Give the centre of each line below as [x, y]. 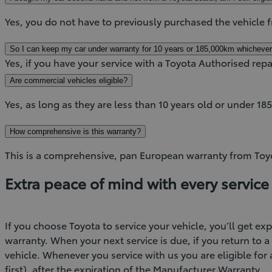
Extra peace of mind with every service [137, 182]
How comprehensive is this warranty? [75, 131]
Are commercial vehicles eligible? [69, 80]
